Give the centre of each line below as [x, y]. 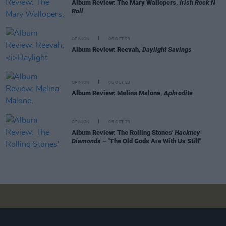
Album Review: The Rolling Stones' [123, 132]
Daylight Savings [167, 50]
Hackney [187, 132]
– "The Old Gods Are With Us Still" [151, 141]
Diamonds [86, 141]
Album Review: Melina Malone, [118, 93]
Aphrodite [178, 93]
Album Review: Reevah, [107, 50]
